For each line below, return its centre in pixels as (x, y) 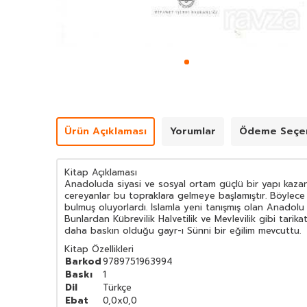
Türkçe (117, 288)
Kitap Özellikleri (99, 249)
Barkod (83, 262)
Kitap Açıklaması (101, 173)
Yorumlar (193, 132)
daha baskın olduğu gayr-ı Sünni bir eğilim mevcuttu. (183, 231)
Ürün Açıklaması (106, 132)
